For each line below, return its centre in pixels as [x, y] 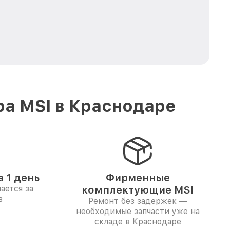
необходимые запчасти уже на [138, 211]
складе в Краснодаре [138, 222]
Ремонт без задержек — [138, 201]
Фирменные [138, 178]
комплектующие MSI [138, 190]
